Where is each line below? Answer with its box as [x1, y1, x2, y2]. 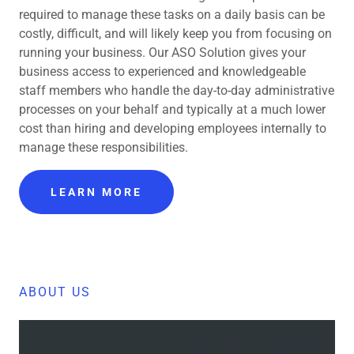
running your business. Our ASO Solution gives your [19, 45, 306, 61]
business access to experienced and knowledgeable [19, 64, 306, 80]
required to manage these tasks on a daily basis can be [19, 7, 325, 23]
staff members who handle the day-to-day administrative [19, 83, 334, 99]
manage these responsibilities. [19, 140, 188, 156]
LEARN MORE [51, 186, 142, 199]
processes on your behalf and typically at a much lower [19, 102, 326, 118]
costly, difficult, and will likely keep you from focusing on [19, 26, 332, 42]
